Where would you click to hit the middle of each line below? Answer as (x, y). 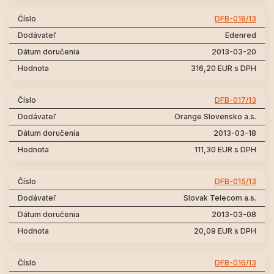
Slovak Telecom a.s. (220, 198)
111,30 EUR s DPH (225, 150)
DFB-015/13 (235, 181)
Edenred (241, 35)
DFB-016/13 (235, 263)
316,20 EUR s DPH (224, 68)
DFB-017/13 (235, 100)
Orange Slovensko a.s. (215, 117)
